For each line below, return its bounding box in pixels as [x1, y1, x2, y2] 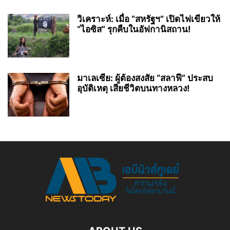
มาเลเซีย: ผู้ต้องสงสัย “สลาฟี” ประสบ [77, 73, 213, 84]
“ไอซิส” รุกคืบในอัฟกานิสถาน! [77, 24, 191, 35]
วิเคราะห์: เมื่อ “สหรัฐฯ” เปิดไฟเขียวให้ [77, 14, 220, 25]
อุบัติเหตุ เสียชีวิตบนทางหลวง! [77, 83, 190, 94]
